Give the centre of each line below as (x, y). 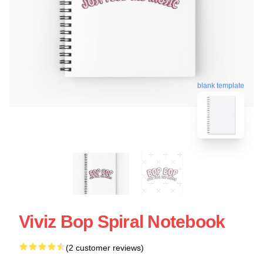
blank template (221, 84)
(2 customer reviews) (105, 247)
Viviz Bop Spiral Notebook (122, 221)
